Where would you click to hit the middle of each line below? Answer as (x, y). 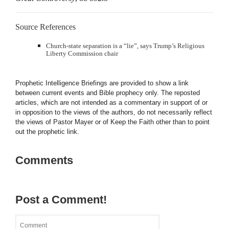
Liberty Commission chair (82, 53)
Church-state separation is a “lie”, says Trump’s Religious (125, 46)
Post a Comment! (61, 200)
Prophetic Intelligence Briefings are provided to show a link (102, 83)
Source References (45, 27)
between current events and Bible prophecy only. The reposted (108, 93)
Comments (44, 160)
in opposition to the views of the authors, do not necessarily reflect (114, 112)
